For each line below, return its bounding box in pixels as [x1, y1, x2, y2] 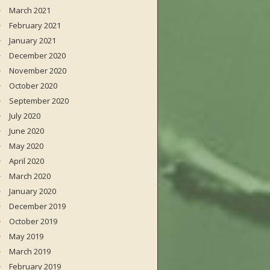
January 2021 [9, 35, 56, 46]
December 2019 [9, 201, 66, 212]
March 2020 [9, 171, 51, 181]
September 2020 [9, 95, 69, 106]
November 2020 [9, 65, 66, 76]
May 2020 [9, 140, 43, 151]
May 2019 [9, 231, 43, 242]
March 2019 [9, 246, 51, 257]
